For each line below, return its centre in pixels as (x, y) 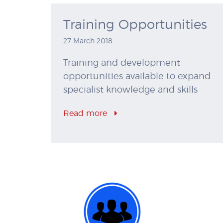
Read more (86, 114)
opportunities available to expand (137, 77)
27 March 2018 (88, 42)
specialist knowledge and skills (130, 90)
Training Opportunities (135, 25)
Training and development (122, 63)
